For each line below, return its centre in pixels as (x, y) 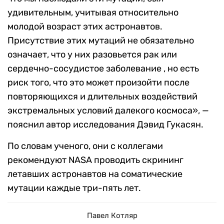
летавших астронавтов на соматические (95, 174)
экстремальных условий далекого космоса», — (108, 111)
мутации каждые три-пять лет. (74, 188)
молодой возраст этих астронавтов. (85, 27)
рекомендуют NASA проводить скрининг (95, 160)
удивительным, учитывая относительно (93, 13)
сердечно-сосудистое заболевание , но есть (103, 69)
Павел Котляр (112, 216)
